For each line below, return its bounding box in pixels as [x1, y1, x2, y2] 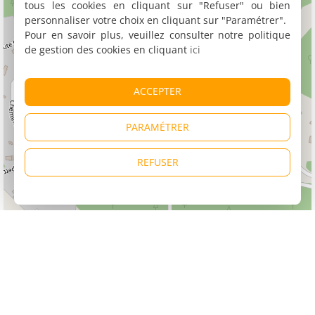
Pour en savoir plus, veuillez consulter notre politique [25, 28, 290, 41]
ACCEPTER [134, 84, 181, 98]
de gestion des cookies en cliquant [25, 43, 190, 56]
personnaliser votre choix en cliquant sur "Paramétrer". [25, 13, 286, 27]
